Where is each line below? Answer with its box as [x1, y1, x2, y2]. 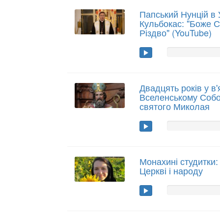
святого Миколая [139, 100, 210, 112]
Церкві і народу [139, 164, 203, 177]
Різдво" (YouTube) [139, 26, 212, 39]
